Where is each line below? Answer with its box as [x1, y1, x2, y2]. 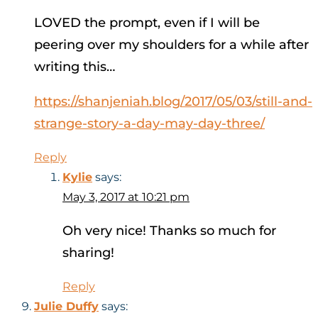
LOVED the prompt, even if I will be [34, 15, 260, 31]
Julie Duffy [34, 300, 99, 314]
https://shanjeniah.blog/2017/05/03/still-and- [34, 94, 312, 110]
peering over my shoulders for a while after [34, 37, 309, 53]
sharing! [62, 245, 114, 261]
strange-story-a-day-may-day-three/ [34, 116, 265, 132]
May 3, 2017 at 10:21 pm [62, 190, 190, 204]
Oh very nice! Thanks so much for [62, 223, 276, 239]
